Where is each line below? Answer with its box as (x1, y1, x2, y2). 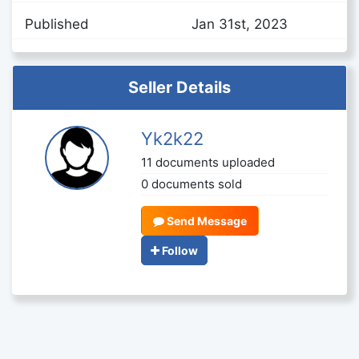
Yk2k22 (141, 128, 204, 149)
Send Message (164, 214, 248, 228)
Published (25, 16, 89, 32)
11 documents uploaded (141, 155, 276, 170)
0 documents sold (141, 176, 243, 192)
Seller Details (128, 78, 231, 97)
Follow (162, 244, 199, 257)
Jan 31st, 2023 (192, 16, 288, 32)
